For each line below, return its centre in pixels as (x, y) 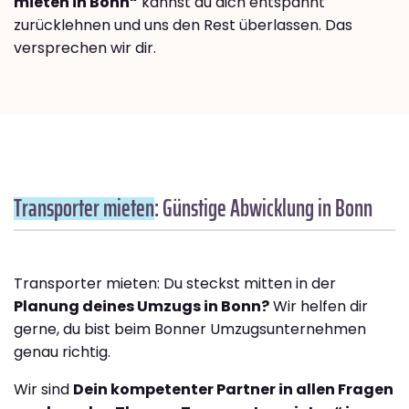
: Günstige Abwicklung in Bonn (263, 208)
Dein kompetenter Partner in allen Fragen (233, 390)
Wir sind (43, 390)
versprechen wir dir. (85, 48)
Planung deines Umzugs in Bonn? (142, 307)
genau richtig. (62, 352)
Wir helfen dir (319, 307)
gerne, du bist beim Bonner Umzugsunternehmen (190, 330)
